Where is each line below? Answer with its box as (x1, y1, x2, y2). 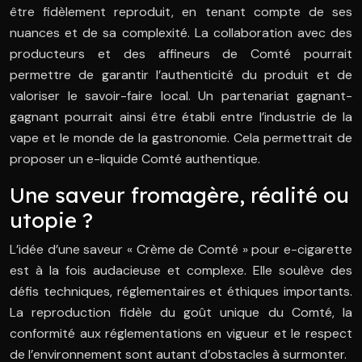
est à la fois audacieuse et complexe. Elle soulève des (10, 262, 352, 280)
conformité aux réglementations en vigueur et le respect (10, 325, 352, 343)
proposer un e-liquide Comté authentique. (10, 150, 260, 168)
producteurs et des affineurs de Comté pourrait (10, 45, 352, 63)
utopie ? (10, 207, 93, 234)
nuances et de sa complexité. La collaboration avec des (10, 24, 352, 42)
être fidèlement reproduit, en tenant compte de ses (10, 3, 352, 21)
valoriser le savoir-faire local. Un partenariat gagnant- (10, 87, 352, 105)
